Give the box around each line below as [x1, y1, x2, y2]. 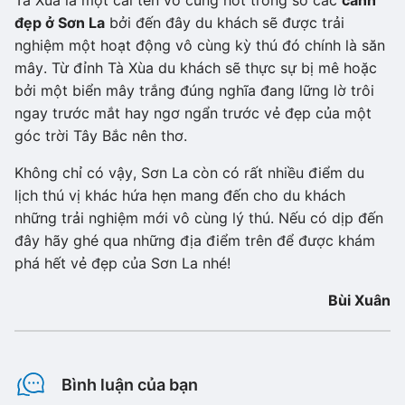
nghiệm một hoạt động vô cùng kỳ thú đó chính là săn [14, 36, 385, 55]
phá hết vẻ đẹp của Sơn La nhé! [14, 254, 231, 273]
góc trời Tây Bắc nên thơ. [14, 127, 187, 146]
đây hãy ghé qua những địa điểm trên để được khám [14, 231, 375, 250]
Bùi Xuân [328, 291, 391, 310]
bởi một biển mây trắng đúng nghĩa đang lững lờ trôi [14, 81, 374, 100]
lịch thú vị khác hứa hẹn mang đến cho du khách [14, 186, 345, 205]
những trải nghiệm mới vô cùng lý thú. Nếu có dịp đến [14, 209, 383, 228]
